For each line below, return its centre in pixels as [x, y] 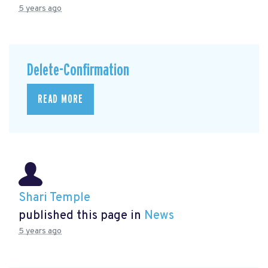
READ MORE [60, 99]
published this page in [81, 216]
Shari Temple [54, 198]
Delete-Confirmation [78, 71]
